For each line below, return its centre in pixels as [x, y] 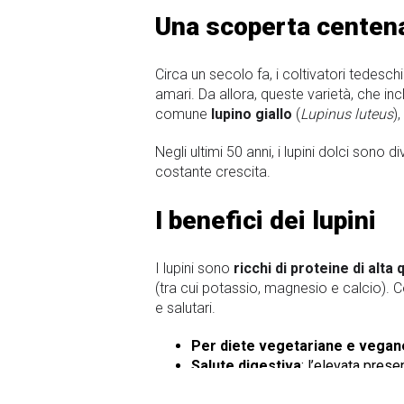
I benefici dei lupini [266, 221]
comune [183, 114]
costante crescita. [213, 171]
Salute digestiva [246, 366]
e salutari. [185, 308]
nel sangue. [227, 386]
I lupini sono [193, 269]
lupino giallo [252, 114]
